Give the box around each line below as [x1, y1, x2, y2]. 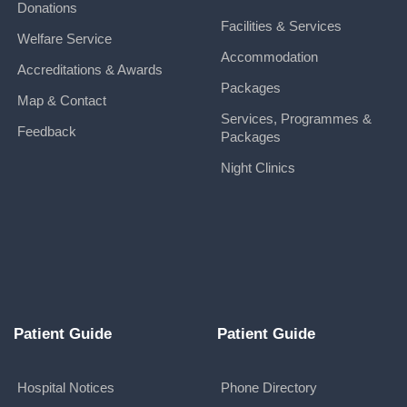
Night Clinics [221, 160, 295, 175]
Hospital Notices [17, 380, 114, 395]
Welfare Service [17, 31, 112, 46]
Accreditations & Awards [17, 62, 163, 77]
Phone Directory [221, 380, 317, 395]
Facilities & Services [221, 18, 342, 34]
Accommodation [221, 49, 318, 65]
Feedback [17, 124, 76, 139]
